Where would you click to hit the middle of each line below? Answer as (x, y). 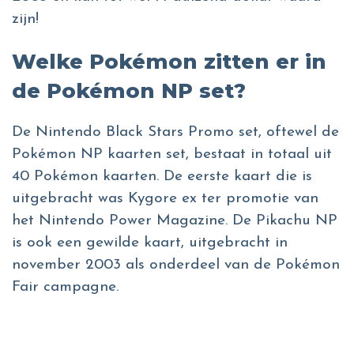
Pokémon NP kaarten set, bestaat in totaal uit (172, 155)
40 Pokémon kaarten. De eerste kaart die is (162, 177)
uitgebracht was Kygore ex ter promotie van (165, 199)
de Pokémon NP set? (129, 91)
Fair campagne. (65, 288)
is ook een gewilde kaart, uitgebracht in (150, 243)
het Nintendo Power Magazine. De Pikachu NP (175, 221)
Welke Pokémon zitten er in (169, 62)
